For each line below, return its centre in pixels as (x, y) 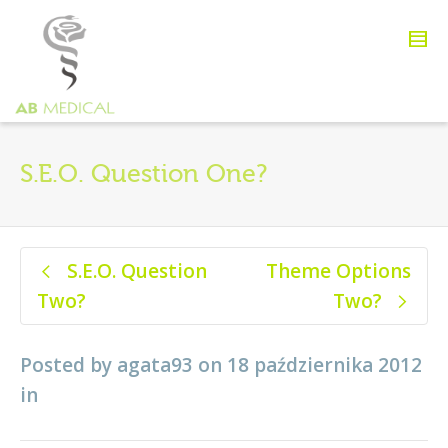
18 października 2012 (324, 365)
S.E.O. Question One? (143, 174)
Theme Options (338, 271)
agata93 (155, 365)
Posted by (68, 365)
